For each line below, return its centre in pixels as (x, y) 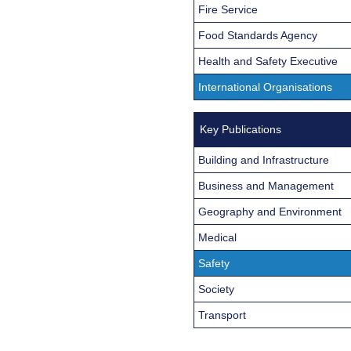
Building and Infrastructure (264, 159)
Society (216, 289)
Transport (222, 315)
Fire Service (228, 9)
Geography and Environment (270, 211)
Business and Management (266, 185)
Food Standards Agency (258, 35)
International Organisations (265, 87)
